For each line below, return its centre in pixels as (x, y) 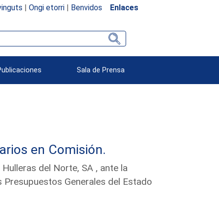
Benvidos (86, 7)
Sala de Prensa (101, 70)
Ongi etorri (46, 7)
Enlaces (124, 7)
